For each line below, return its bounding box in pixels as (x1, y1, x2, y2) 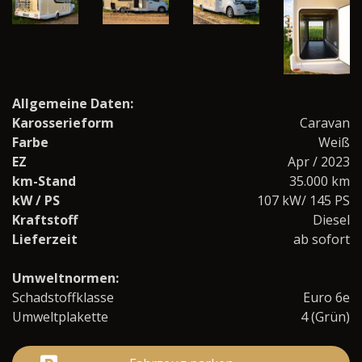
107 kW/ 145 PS (257, 192, 350, 210)
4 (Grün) (301, 308, 350, 326)
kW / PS (12, 192, 60, 210)
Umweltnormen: (12, 269, 119, 288)
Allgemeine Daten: (12, 95, 133, 113)
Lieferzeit (12, 230, 78, 249)
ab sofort (293, 230, 350, 249)
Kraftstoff (12, 211, 78, 229)
